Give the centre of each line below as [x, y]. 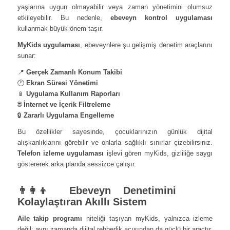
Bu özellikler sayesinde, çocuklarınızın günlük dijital [115, 131]
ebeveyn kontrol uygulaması [162, 17]
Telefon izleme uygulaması [61, 153]
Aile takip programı [50, 219]
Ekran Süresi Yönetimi [62, 83]
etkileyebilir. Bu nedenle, [64, 17]
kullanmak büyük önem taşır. [60, 28]
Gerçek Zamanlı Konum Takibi [74, 72]
